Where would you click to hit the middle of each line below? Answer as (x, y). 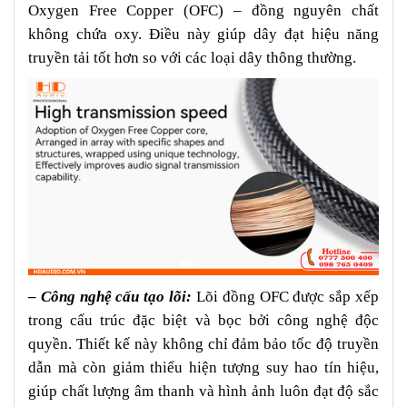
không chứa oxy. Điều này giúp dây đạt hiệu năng (203, 35)
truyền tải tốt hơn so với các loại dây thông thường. (192, 58)
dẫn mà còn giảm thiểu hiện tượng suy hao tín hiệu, (203, 368)
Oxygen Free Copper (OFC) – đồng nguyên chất (203, 11)
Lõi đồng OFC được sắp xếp (286, 297)
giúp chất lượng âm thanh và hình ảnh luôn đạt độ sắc (203, 392)
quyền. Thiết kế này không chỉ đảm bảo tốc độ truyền (203, 344)
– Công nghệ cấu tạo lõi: (110, 297)
